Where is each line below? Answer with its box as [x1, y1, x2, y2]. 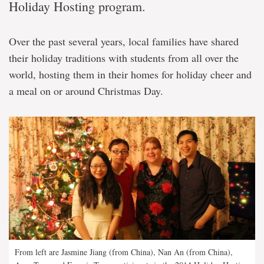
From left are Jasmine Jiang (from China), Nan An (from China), [15, 246, 233, 258]
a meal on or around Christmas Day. [9, 84, 163, 98]
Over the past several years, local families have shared [9, 34, 239, 48]
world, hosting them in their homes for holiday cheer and [9, 67, 252, 81]
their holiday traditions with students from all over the [9, 51, 239, 65]
